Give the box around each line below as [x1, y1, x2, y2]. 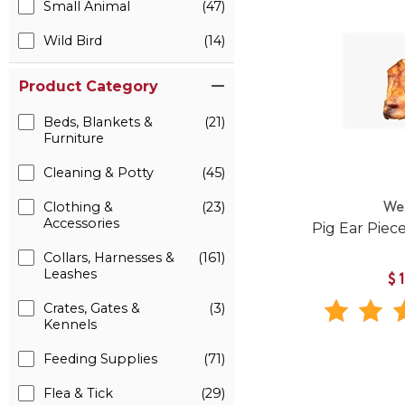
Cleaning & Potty [43, 165, 154, 181]
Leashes [43, 266, 97, 282]
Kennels [43, 316, 97, 333]
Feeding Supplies [43, 351, 157, 367]
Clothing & [43, 199, 113, 215]
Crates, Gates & [43, 300, 140, 316]
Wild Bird [43, 33, 102, 49]
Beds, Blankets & [43, 114, 153, 130]
